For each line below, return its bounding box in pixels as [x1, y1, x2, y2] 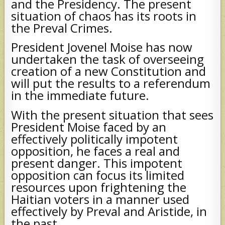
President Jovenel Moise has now [11, 39, 193, 56]
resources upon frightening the [11, 178, 187, 195]
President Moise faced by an [11, 118, 167, 135]
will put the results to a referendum [11, 75, 211, 92]
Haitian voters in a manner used [11, 190, 190, 207]
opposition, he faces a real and [11, 142, 180, 159]
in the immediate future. [11, 87, 150, 104]
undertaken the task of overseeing [11, 51, 204, 68]
